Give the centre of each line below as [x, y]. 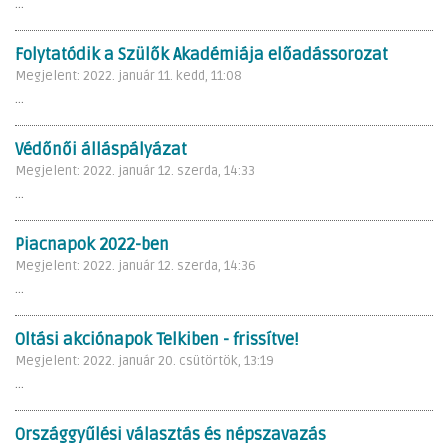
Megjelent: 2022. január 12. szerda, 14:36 [135, 265]
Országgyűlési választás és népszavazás [170, 434]
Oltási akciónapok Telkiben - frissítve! [156, 339]
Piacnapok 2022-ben [92, 244]
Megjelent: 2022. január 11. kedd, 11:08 [128, 75]
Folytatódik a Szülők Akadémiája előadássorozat [201, 54]
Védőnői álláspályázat [101, 149]
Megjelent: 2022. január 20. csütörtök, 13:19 [144, 360]
